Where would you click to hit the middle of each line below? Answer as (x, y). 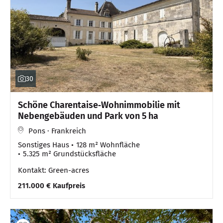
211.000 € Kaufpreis (52, 185)
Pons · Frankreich (57, 131)
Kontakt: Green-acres (54, 170)
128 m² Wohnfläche (108, 145)
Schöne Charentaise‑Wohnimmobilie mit (99, 105)
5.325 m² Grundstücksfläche (69, 154)
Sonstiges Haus (44, 145)
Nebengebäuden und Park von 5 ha (88, 116)
